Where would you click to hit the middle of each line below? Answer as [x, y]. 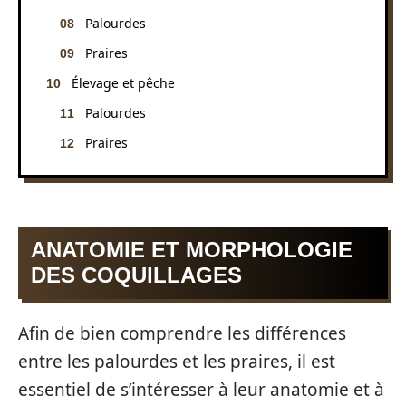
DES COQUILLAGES [136, 275]
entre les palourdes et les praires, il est [177, 361]
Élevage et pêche [123, 82]
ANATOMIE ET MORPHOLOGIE [192, 250]
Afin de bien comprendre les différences [182, 333]
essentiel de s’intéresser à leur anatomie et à [201, 389]
